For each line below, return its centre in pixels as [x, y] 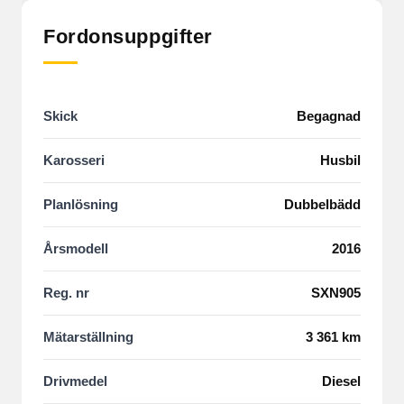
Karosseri [74, 160]
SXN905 [336, 293]
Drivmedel [75, 381]
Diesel [341, 381]
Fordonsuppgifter [128, 37]
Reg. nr [66, 293]
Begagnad [329, 116]
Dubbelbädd [322, 204]
